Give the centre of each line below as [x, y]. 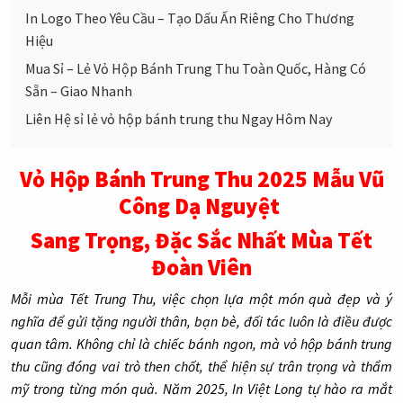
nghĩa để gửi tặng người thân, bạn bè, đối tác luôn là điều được [201, 321]
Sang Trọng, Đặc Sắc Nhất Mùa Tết [201, 240]
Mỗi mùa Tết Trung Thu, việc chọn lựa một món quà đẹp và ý [201, 299]
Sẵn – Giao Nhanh [79, 91]
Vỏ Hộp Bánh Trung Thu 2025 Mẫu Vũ [201, 179]
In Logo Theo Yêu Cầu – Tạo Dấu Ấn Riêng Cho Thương [190, 18]
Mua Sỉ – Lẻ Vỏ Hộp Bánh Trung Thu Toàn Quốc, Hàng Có [196, 68]
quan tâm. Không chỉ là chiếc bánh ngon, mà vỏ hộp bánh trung [201, 344]
